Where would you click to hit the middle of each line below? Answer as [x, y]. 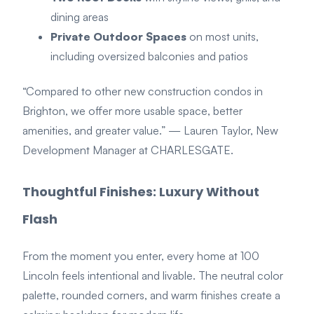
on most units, [223, 36]
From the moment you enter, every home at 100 [141, 256]
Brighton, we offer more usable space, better [132, 111]
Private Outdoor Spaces [118, 36]
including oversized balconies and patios [149, 56]
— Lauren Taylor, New [223, 131]
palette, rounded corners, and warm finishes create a [151, 295]
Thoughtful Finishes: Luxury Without [141, 191]
